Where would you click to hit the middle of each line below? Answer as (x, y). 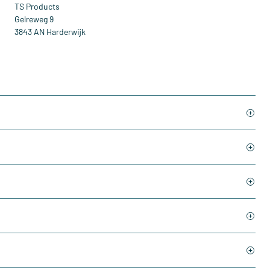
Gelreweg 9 (34, 19)
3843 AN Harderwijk (50, 32)
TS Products (38, 6)
